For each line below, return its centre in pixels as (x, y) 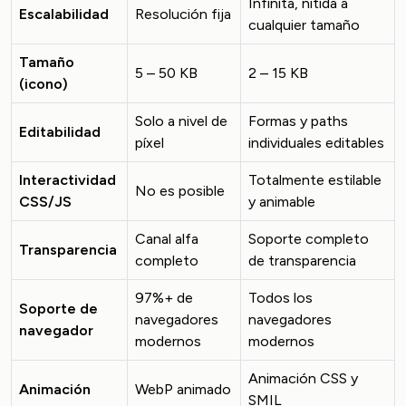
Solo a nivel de (181, 121)
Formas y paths (298, 121)
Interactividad (68, 180)
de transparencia (302, 261)
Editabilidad (60, 132)
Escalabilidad (64, 14)
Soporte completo (309, 239)
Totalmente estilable (315, 180)
